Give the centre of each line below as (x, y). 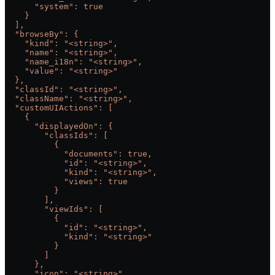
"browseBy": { (42, 34)
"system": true (54, 6)
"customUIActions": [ (59, 107)
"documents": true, (79, 153)
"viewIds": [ (54, 209)
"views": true (66, 181)
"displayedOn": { (59, 126)
